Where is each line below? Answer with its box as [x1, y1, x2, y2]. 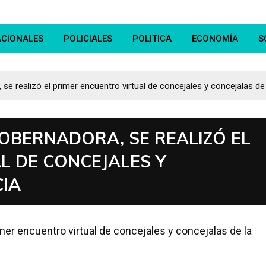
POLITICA [132, 33, 172, 45]
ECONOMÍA [192, 33, 238, 45]
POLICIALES [64, 33, 112, 45]
